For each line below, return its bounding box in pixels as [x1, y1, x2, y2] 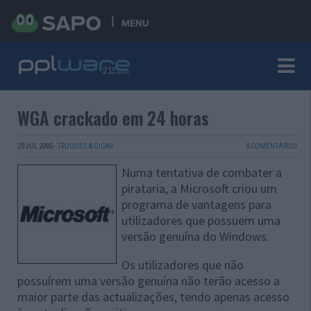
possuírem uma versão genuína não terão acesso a [17, 273, 280, 289]
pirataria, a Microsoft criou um [121, 180, 277, 196]
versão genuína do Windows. [121, 228, 269, 244]
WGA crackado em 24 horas [17, 105, 209, 131]
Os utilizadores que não [121, 257, 244, 273]
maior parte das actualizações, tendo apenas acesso [17, 289, 289, 305]
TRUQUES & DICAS [58, 142, 113, 151]
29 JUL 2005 [17, 142, 53, 151]
